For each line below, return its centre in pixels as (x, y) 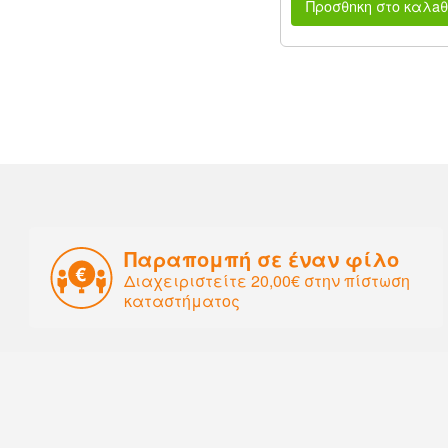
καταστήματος (182, 300)
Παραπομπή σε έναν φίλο (262, 258)
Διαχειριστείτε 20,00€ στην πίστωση (267, 280)
